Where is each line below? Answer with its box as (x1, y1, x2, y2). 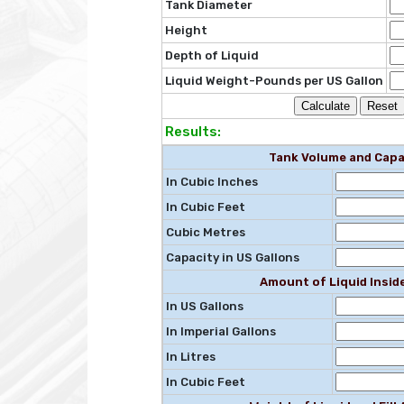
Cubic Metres (165, 225, 245, 240)
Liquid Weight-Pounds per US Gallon (164, 74, 383, 88)
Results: (164, 124, 221, 141)
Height (164, 23, 207, 38)
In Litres (165, 350, 216, 364)
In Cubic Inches (165, 175, 258, 189)
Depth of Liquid (164, 49, 259, 63)
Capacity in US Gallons (165, 251, 299, 265)
